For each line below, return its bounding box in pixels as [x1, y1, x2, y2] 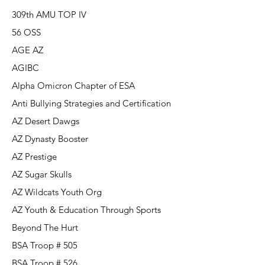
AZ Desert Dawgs [12, 115, 79, 127]
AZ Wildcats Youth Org [12, 186, 102, 198]
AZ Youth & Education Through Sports [12, 204, 161, 215]
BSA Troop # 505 [12, 240, 77, 251]
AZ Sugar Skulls [12, 169, 72, 180]
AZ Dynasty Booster [12, 133, 88, 144]
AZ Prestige [12, 151, 57, 162]
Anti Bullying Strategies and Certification [12, 98, 171, 109]
